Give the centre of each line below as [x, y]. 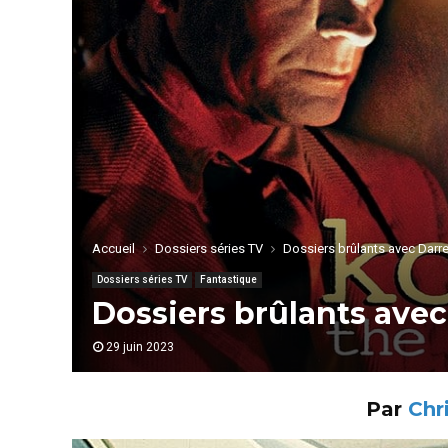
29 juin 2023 [140, 347]
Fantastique [228, 280]
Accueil [113, 249]
